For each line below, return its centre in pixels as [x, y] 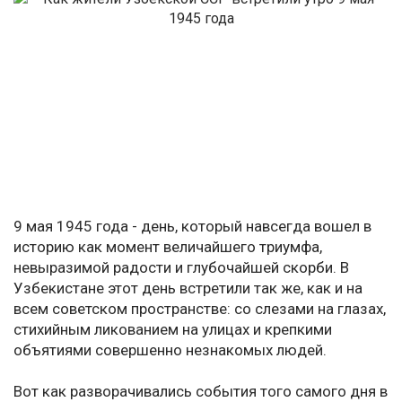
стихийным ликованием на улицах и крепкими [173, 330]
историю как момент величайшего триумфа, [168, 247]
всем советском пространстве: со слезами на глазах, [200, 309]
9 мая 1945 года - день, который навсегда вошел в [192, 227]
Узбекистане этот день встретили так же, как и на [188, 288]
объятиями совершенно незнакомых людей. [170, 350]
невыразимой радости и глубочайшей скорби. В [181, 268]
